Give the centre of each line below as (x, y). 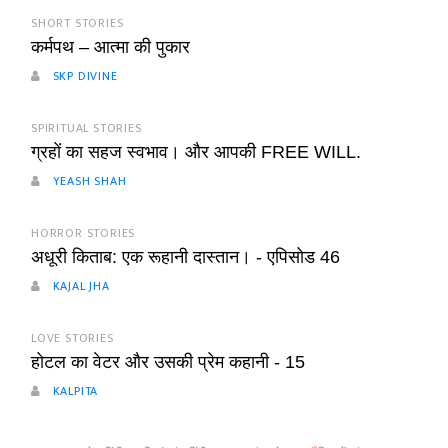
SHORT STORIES (77, 23)
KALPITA (73, 391)
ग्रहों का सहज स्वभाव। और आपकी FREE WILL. (196, 152)
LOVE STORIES (72, 338)
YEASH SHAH (87, 181)
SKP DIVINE (83, 76)
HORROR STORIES (83, 233)
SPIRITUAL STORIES (86, 128)
